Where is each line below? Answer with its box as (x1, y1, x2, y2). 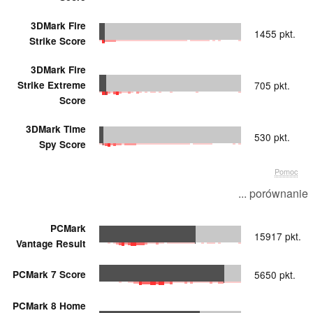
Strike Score (29, 34, 86, 48)
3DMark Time (26, 122, 86, 136)
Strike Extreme (17, 78, 86, 92)
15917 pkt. (254, 228, 301, 243)
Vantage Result (16, 236, 86, 250)
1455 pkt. (254, 26, 296, 41)
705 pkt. (254, 78, 290, 92)
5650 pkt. (254, 267, 296, 282)
